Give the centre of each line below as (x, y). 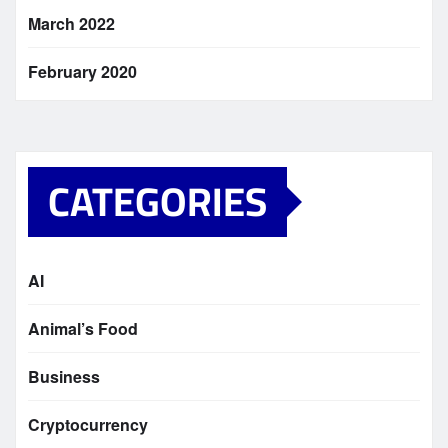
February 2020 (82, 72)
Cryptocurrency (88, 425)
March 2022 (71, 24)
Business (64, 377)
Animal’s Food (83, 329)
